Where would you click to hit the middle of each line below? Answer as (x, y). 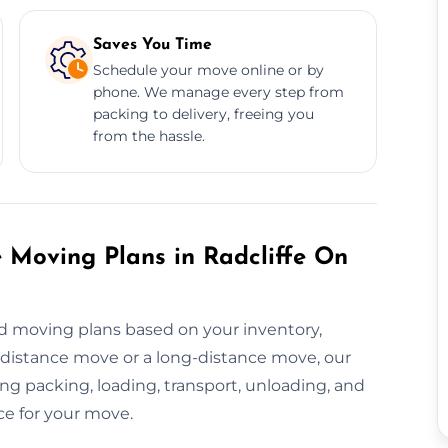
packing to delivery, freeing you (203, 113)
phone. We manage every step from (218, 91)
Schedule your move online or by (208, 69)
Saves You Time (152, 44)
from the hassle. (148, 135)
